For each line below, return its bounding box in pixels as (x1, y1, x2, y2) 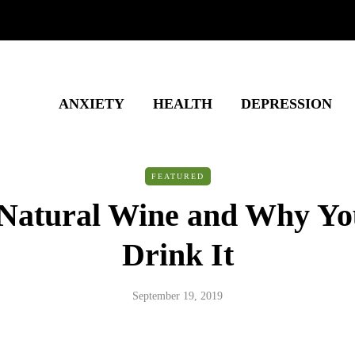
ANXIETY (59, 96, 124, 112)
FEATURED (151, 172, 204, 181)
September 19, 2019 (132, 290, 223, 302)
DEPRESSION (241, 96, 332, 112)
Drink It (121, 237, 234, 273)
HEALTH (153, 96, 212, 112)
